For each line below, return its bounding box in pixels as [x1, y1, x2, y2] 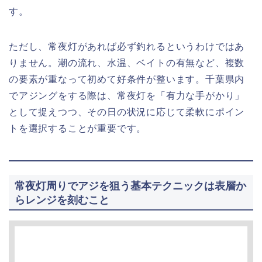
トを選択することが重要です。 [9, 123, 147, 134]
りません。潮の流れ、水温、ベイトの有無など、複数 [9, 58, 245, 68]
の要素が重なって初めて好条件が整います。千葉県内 [9, 74, 245, 85]
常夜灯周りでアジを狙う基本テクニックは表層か [15, 179, 246, 192]
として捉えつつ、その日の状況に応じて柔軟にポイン [9, 107, 245, 118]
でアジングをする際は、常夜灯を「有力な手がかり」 [9, 91, 245, 101]
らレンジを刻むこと [15, 193, 109, 206]
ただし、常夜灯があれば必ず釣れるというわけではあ [9, 42, 245, 52]
